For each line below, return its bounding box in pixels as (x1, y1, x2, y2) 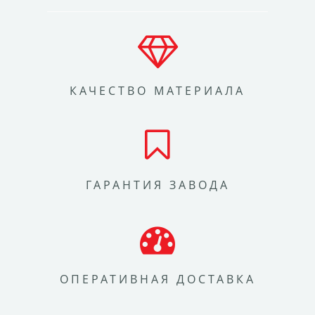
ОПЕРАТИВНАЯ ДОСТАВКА (59, 271, 256, 287)
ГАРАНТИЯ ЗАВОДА (85, 176, 230, 193)
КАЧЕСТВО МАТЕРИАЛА (70, 82, 245, 98)
